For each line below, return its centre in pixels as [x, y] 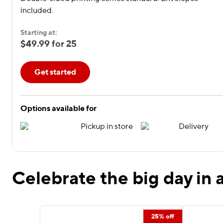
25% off [163, 217]
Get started [55, 72]
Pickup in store [107, 126]
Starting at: [39, 33]
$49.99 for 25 [49, 44]
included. [37, 10]
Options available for [58, 109]
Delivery [194, 126]
